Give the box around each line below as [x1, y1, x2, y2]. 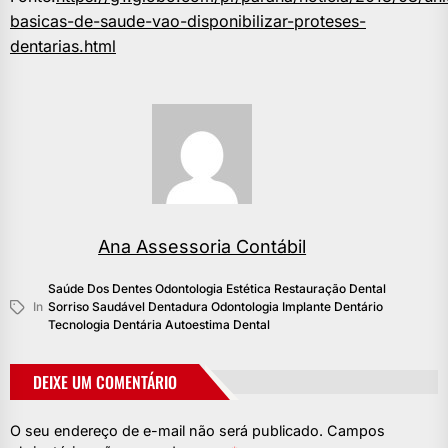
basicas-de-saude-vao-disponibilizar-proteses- [10, 11, 366, 32]
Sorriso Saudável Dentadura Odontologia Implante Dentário [48, 299, 383, 315]
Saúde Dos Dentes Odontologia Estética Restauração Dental [48, 281, 386, 297]
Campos [327, 422, 385, 440]
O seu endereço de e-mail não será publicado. [10, 422, 323, 440]
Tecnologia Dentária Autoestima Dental [48, 317, 270, 333]
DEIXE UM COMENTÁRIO [33, 370, 177, 395]
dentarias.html [10, 36, 116, 57]
